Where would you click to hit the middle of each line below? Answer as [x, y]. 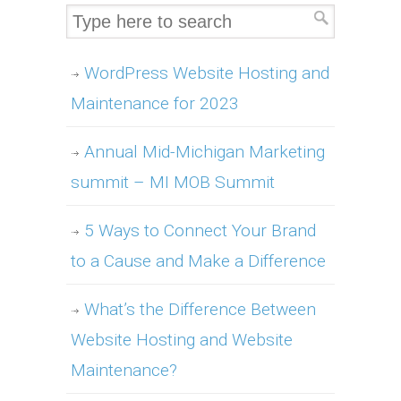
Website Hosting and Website [182, 340]
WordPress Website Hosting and [207, 73]
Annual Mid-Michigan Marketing [205, 152]
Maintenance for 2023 [155, 104]
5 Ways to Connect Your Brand [200, 231]
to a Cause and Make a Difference [198, 261]
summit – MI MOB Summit [173, 183]
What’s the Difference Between [200, 310]
